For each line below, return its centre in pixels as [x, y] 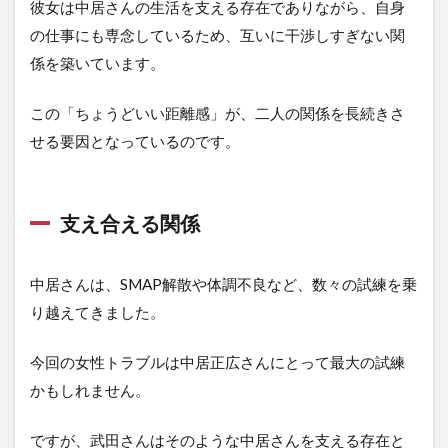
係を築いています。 [97, 62]
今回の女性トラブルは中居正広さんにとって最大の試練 [217, 361]
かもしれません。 [90, 389]
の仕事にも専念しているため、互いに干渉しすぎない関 [217, 34]
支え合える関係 [130, 222]
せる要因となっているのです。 [135, 140]
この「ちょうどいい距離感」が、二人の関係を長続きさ [217, 112]
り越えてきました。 [97, 311]
